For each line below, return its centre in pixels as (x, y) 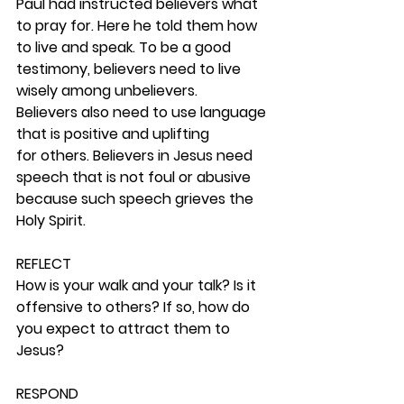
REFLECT (44, 264)
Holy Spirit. (53, 220)
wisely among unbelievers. (109, 91)
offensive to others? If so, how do (135, 307)
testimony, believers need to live (130, 69)
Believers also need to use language (143, 112)
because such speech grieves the (137, 199)
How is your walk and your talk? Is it (138, 285)
